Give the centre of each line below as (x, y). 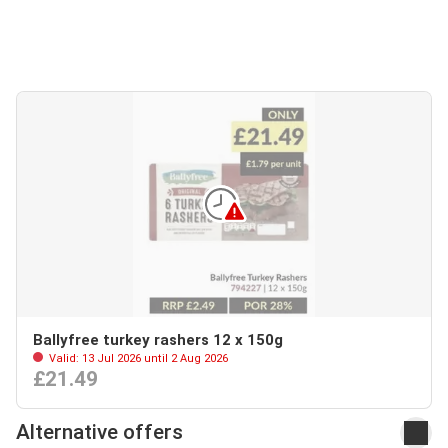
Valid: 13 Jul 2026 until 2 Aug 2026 (137, 358)
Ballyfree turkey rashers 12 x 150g (158, 339)
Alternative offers (99, 432)
